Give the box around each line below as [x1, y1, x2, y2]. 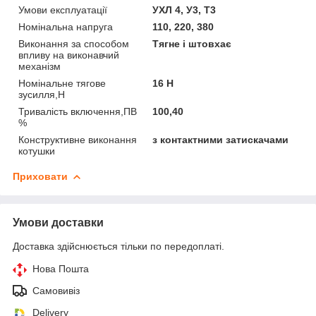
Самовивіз [32, 284, 80, 296]
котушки [18, 145, 55, 157]
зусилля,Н [18, 88, 65, 100]
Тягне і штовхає [152, 37, 232, 49]
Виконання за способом [18, 37, 129, 49]
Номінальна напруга [18, 20, 113, 32]
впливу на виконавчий [18, 49, 119, 61]
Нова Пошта [32, 262, 89, 274]
